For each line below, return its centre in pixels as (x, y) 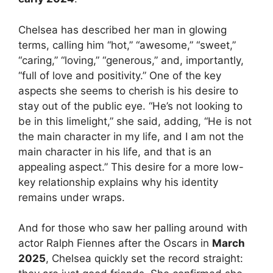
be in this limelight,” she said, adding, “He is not (135, 121)
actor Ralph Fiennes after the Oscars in (115, 243)
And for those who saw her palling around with (133, 228)
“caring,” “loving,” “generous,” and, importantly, (131, 60)
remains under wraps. (72, 197)
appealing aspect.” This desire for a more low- (131, 167)
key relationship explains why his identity (118, 182)
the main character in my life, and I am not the (131, 136)
